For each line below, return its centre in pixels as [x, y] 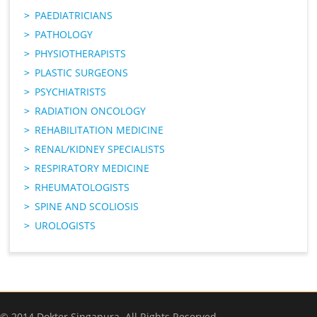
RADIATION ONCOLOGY [91, 111]
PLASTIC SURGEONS [82, 73]
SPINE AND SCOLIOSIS [87, 207]
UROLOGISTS [65, 226]
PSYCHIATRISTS [71, 92]
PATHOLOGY [64, 35]
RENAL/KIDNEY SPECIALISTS [100, 149]
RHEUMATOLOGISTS [82, 188]
